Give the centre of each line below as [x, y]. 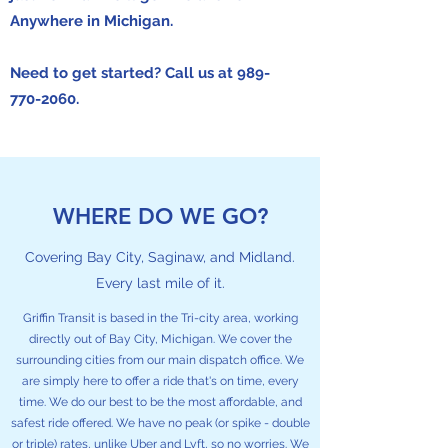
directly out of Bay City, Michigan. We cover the [160, 339]
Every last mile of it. [160, 283]
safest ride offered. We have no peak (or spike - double [160, 423]
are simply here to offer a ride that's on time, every [160, 381]
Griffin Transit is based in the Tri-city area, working [160, 318]
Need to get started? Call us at [123, 73]
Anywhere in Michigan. [91, 21]
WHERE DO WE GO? [160, 216]
